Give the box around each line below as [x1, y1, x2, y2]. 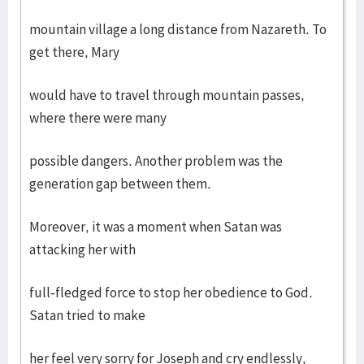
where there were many [29, 109, 167, 127]
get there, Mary [29, 43, 119, 61]
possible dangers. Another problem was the [29, 152, 283, 170]
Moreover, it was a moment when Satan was [29, 218, 282, 236]
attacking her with [29, 240, 136, 258]
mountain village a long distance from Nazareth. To [29, 20, 327, 38]
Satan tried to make [29, 306, 145, 324]
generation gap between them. [29, 175, 211, 193]
